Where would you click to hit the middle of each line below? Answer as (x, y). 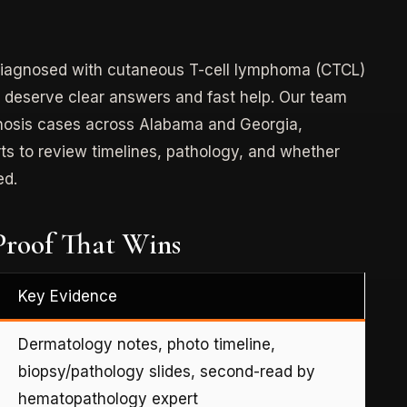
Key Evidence (68, 296)
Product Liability (258, 97)
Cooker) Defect (213, 159)
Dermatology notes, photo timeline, (147, 344)
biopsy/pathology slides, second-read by (167, 371)
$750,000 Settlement (258, 203)
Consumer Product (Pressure (303, 135)
